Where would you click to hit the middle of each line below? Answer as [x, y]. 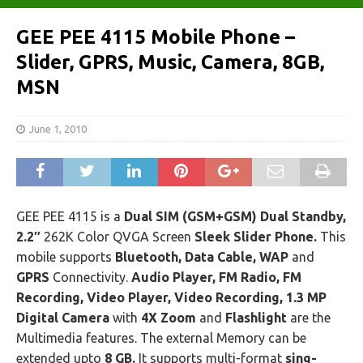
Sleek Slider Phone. [256, 237]
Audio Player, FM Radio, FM [216, 277]
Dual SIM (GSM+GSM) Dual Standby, [235, 216]
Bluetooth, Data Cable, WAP [202, 257]
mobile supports [66, 257]
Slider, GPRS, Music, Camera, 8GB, [170, 62]
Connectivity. [90, 277]
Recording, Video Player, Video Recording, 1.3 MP [171, 297]
